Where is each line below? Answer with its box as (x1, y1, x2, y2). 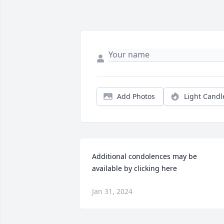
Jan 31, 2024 (92, 186, 132, 196)
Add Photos (117, 91, 155, 101)
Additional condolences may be (92, 151, 197, 161)
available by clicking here (92, 163, 177, 173)
